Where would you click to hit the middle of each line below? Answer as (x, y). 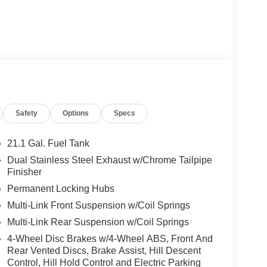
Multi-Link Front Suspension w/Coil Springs (98, 206)
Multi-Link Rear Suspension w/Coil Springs (98, 222)
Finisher (24, 172)
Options (76, 114)
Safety (27, 114)
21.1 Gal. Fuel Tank (48, 144)
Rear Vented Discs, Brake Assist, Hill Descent (104, 251)
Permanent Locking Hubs (60, 189)
